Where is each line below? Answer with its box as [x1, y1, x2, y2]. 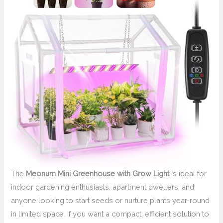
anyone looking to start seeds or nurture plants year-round [11, 196, 210, 205]
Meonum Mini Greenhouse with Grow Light [26, 169, 170, 178]
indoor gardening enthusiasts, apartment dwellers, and [11, 183, 195, 192]
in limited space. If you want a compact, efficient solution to [11, 210, 210, 219]
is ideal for [169, 169, 207, 178]
